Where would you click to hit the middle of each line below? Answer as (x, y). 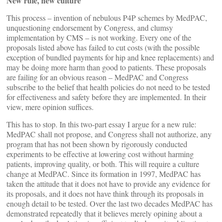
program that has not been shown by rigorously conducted (97, 144)
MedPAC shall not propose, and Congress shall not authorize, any (109, 134)
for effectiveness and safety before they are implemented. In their (106, 97)
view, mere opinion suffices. (50, 107)
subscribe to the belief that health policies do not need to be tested (108, 87)
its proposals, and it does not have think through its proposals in (105, 194)
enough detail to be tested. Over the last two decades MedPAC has (110, 203)
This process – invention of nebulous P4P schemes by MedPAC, (107, 18)
